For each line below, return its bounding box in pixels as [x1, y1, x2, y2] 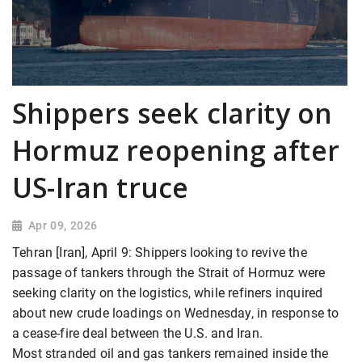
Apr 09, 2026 [27, 218, 98, 232]
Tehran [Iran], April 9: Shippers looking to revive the [12, 244, 307, 260]
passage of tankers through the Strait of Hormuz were [12, 264, 326, 280]
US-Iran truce [12, 168, 189, 206]
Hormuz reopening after [12, 131, 339, 169]
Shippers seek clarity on [12, 94, 333, 132]
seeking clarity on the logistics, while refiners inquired [12, 284, 323, 301]
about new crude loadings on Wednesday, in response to [12, 305, 339, 321]
